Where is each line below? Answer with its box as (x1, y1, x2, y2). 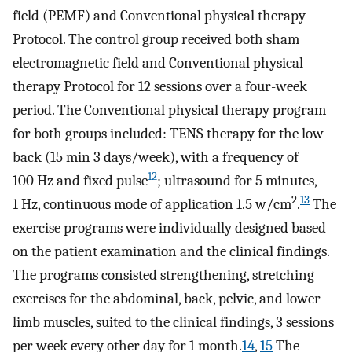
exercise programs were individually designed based (13, 218, 326, 236)
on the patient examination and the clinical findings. (13, 242, 329, 260)
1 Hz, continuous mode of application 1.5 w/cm (13, 195, 291, 213)
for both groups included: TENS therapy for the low (13, 124, 324, 142)
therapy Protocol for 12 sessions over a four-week (13, 77, 307, 95)
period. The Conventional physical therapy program (13, 101, 326, 119)
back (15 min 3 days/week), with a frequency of (13, 148, 299, 166)
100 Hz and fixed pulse (13, 171, 148, 189)
